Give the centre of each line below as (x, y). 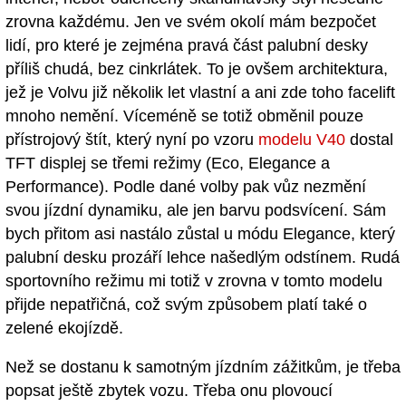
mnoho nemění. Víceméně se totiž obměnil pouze (184, 116)
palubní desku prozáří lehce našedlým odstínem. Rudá (203, 258)
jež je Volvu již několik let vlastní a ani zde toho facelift (200, 93)
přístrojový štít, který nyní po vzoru (132, 140)
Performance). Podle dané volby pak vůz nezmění (186, 187)
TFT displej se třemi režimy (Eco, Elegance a (168, 164)
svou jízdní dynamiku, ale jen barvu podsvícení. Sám (196, 211)
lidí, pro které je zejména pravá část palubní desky (187, 46)
